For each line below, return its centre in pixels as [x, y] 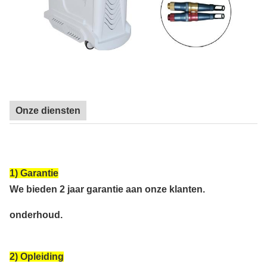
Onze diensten [48, 111]
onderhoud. [36, 215]
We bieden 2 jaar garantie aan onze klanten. [107, 190]
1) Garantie [34, 173]
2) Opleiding [37, 257]
